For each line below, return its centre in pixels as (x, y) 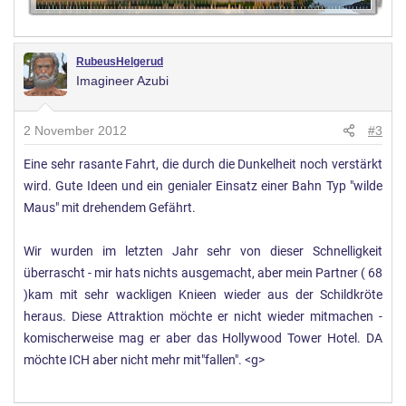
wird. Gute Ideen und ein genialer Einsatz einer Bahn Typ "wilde (203, 187)
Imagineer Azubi (122, 81)
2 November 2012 (75, 131)
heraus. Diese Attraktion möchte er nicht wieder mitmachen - (203, 317)
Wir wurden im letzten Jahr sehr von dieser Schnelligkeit (203, 252)
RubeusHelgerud (120, 62)
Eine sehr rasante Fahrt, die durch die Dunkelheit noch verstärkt (203, 165)
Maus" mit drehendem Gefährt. (110, 208)
